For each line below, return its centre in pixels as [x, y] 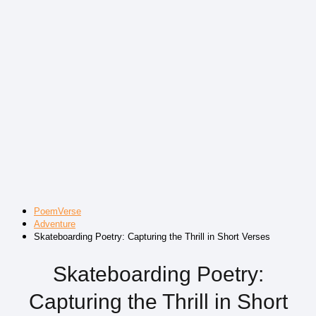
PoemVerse [57, 211]
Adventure [55, 224]
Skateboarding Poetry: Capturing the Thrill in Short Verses [152, 237]
